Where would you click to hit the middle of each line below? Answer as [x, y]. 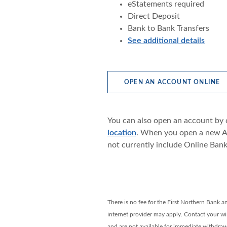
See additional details [166, 41]
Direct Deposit [154, 16]
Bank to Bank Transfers [168, 28]
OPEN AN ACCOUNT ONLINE [172, 82]
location [122, 133]
